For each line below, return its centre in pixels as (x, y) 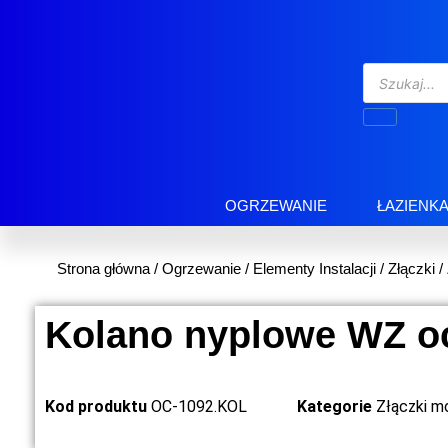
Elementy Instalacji (314, 269)
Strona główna (103, 269)
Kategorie (334, 407)
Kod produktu (98, 407)
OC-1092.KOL (199, 407)
